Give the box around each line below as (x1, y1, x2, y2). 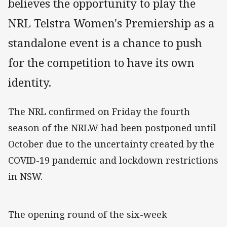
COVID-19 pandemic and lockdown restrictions (8, 154, 218, 166)
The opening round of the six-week (8, 208, 167, 220)
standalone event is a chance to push (8, 34, 202, 51)
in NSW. (8, 170, 43, 182)
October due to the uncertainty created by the (8, 137, 214, 150)
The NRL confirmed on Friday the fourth (8, 105, 190, 118)
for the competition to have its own (8, 54, 195, 70)
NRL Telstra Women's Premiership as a (8, 15, 214, 31)
